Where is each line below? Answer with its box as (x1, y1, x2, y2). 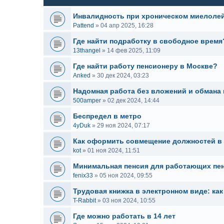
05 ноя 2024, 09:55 (99, 172, 152, 179)
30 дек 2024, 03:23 (97, 72, 149, 79)
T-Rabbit (73, 197, 96, 204)
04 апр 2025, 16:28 (100, 22, 153, 29)
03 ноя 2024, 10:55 (102, 197, 155, 204)
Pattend (73, 22, 94, 29)
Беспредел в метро (73, 112, 141, 120)
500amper (73, 97, 101, 104)
